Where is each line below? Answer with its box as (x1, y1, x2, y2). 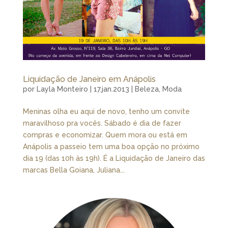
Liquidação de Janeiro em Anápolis (22, 74, 156, 84)
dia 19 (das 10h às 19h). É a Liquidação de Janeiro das (22, 154, 205, 163)
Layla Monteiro (36, 85, 88, 94)
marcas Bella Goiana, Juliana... (22, 166, 125, 175)
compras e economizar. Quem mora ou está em (22, 131, 187, 139)
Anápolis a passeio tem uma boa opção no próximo (22, 142, 199, 151)
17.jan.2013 (93, 85, 129, 94)
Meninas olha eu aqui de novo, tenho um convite (22, 107, 190, 116)
